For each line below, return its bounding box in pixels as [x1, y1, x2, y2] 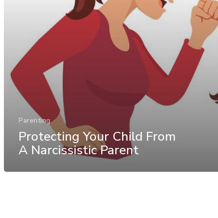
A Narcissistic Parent [18, 141, 139, 159]
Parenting [18, 115, 51, 125]
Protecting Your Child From [18, 127, 176, 145]
